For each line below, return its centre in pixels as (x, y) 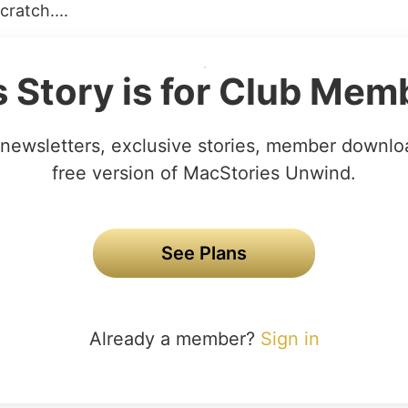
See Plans (204, 253)
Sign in (290, 339)
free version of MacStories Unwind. (204, 173)
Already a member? (174, 339)
